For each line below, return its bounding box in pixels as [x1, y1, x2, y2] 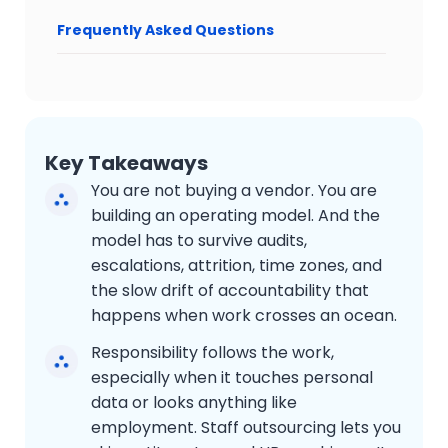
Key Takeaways [45, 148, 208, 177]
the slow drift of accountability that [91, 278, 369, 302]
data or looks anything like [91, 390, 297, 414]
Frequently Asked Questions [57, 19, 274, 40]
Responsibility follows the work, [91, 340, 334, 364]
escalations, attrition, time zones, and [91, 253, 382, 277]
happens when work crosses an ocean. [91, 303, 397, 327]
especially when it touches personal [91, 365, 373, 389]
